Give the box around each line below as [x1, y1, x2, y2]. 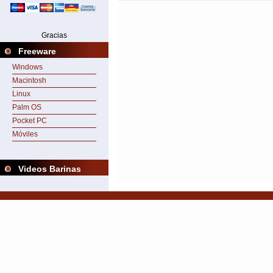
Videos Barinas [18, 164, 81, 174]
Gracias [41, 31, 67, 40]
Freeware [18, 46, 56, 56]
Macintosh [12, 76, 46, 85]
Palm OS [12, 103, 41, 112]
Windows [12, 63, 43, 71]
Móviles [12, 130, 38, 138]
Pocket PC [12, 116, 47, 125]
